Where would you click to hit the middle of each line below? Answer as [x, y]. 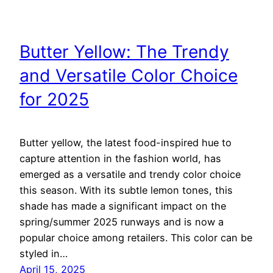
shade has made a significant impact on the [123, 206]
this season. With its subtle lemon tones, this [126, 190]
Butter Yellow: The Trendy [124, 52]
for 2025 [54, 100]
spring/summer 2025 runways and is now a [122, 222]
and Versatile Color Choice [129, 76]
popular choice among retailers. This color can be [136, 237]
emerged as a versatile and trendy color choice [130, 174]
